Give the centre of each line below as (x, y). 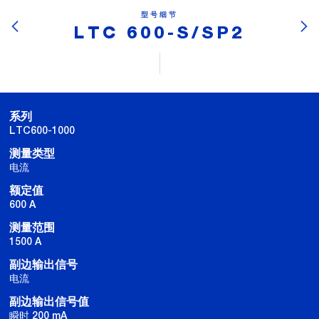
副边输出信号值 (49, 302)
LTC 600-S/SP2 (159, 33)
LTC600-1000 (42, 130)
